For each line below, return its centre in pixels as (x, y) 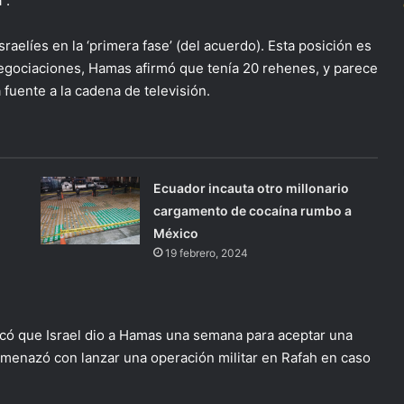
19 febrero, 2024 (207, 253)
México (176, 233)
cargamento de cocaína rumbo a (253, 211)
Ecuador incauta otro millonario (252, 188)
